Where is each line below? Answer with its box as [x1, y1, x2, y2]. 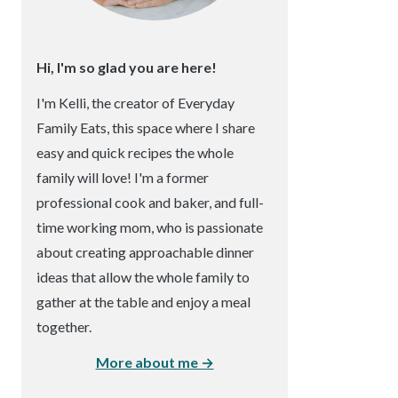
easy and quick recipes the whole [36, 144, 234, 161]
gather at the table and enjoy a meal [36, 293, 251, 310]
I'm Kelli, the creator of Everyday [36, 94, 235, 111]
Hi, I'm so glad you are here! [36, 59, 217, 76]
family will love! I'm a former [36, 169, 209, 186]
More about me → [95, 354, 214, 370]
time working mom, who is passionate [36, 219, 263, 235]
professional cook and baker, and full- [36, 194, 264, 211]
